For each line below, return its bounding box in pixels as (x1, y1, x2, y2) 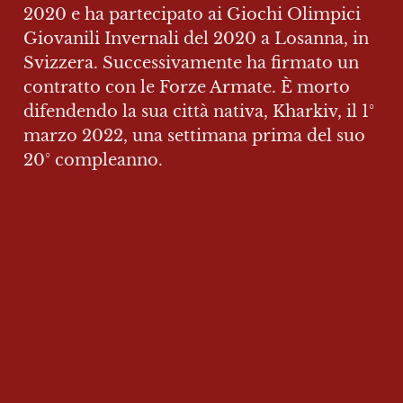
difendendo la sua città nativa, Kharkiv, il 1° (23, 102, 374, 122)
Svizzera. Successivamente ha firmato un (23, 53, 359, 74)
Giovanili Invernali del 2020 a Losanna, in (23, 29, 369, 49)
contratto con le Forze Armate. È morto (23, 77, 350, 98)
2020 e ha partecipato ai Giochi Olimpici (23, 4, 361, 25)
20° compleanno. (23, 150, 163, 171)
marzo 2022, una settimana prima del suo (23, 126, 365, 147)
